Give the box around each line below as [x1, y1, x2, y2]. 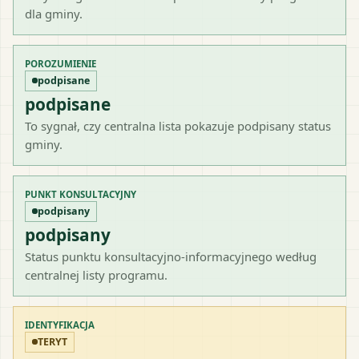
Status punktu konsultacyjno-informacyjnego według [25, 248, 317, 264]
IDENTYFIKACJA [25, 318, 95, 331]
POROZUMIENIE [25, 57, 96, 70]
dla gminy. [25, 5, 83, 22]
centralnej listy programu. [25, 266, 167, 283]
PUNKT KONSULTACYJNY [25, 188, 136, 200]
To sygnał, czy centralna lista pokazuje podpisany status [25, 117, 331, 134]
